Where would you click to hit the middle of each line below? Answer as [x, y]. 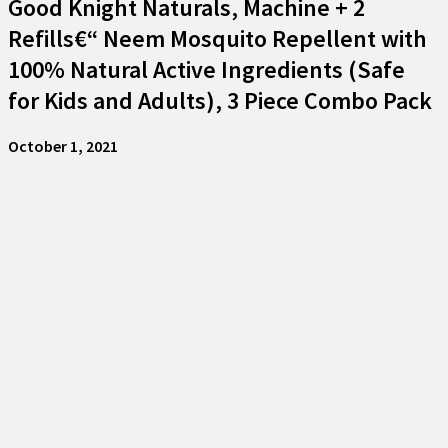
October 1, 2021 [63, 145]
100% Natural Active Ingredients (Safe [206, 69]
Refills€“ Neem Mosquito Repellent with [217, 38]
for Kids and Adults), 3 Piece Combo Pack [220, 100]
